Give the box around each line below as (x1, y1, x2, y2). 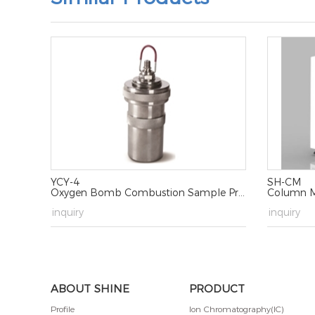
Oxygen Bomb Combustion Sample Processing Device (51, 186, 238, 200)
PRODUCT (188, 282, 245, 296)
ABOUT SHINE (51, 282, 129, 296)
